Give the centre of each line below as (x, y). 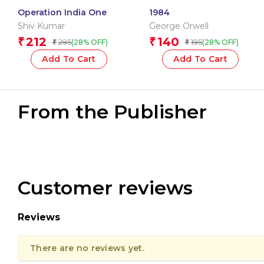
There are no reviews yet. (87, 248)
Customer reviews (105, 188)
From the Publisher (112, 112)
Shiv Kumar (41, 26)
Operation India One (62, 12)
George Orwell (179, 26)
